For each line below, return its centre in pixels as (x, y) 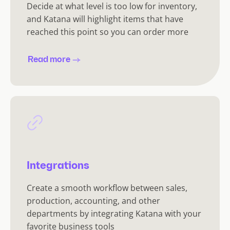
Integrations (58, 166)
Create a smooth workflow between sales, (107, 188)
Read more (49, 60)
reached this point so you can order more (108, 32)
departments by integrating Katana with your (114, 213)
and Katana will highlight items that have (105, 19)
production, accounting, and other (93, 200)
